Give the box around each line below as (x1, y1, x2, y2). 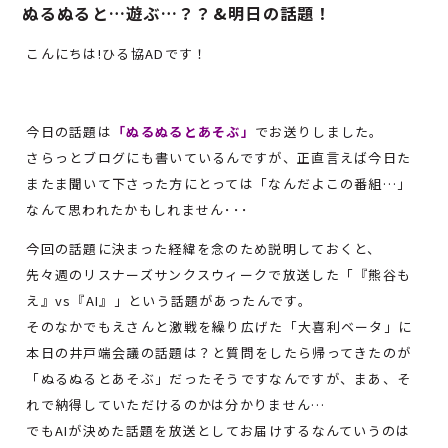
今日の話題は (26, 122, 113, 142)
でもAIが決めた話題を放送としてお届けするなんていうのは (26, 421, 411, 441)
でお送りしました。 (255, 122, 384, 142)
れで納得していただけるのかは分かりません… (26, 395, 326, 415)
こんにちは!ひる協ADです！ (26, 44, 208, 64)
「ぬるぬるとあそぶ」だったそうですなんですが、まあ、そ (26, 369, 412, 389)
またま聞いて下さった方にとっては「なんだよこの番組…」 (26, 174, 412, 194)
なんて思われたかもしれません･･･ (26, 200, 250, 220)
